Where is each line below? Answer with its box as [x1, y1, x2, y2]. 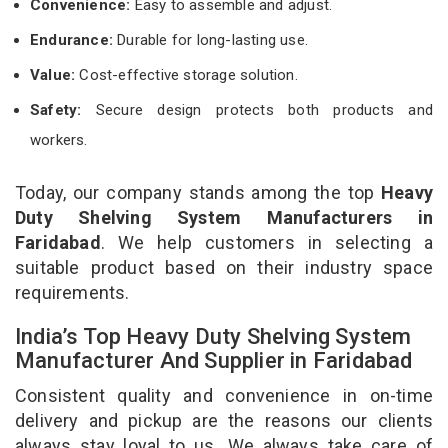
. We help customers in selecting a [100, 231, 433, 253]
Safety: [30, 100, 82, 119]
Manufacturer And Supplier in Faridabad [15, 347, 418, 373]
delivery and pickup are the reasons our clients [15, 409, 433, 431]
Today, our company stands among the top [15, 181, 381, 203]
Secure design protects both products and [81, 100, 433, 119]
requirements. [15, 281, 130, 303]
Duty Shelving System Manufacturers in [15, 206, 433, 228]
